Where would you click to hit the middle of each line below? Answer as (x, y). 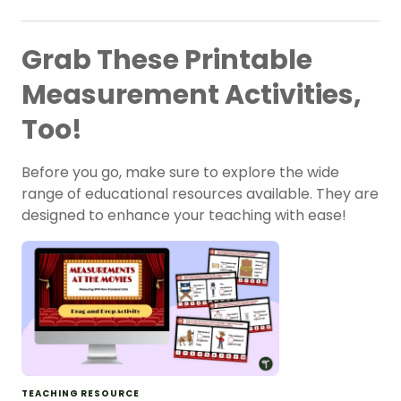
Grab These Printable (167, 60)
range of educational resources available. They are (200, 194)
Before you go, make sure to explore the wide (180, 173)
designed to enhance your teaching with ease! (184, 216)
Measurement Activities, (192, 95)
